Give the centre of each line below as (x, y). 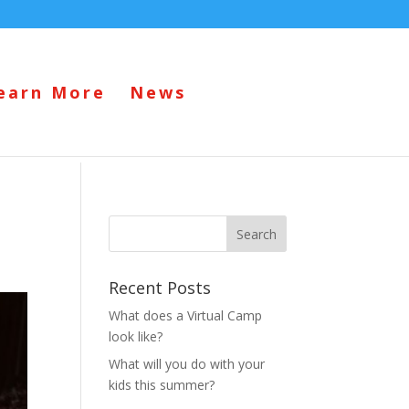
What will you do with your (187, 364)
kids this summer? (162, 385)
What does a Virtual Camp (186, 315)
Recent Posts (160, 288)
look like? (136, 336)
